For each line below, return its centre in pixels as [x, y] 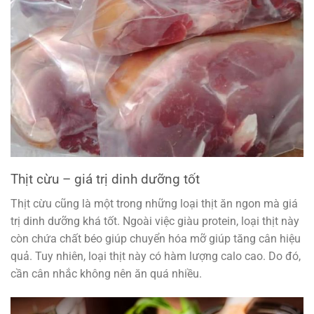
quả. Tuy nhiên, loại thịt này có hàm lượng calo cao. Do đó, [156, 256]
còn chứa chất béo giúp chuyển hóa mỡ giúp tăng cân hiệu [156, 238]
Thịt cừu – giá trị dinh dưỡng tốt [105, 179]
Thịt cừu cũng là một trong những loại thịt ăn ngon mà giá [154, 203]
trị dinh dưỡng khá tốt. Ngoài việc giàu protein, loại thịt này [155, 221]
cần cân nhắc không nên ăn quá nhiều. [106, 273]
